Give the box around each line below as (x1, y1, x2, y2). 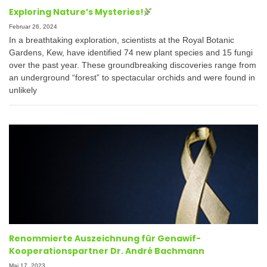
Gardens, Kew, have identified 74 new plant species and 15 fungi (9, 48, 253, 58)
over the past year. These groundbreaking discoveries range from (9, 60, 256, 70)
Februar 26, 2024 (9, 23, 57, 30)
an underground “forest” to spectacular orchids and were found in (9, 73, 255, 83)
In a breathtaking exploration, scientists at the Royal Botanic (9, 35, 234, 45)
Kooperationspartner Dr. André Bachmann (9, 245, 204, 257)
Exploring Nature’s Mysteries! (9, 6, 144, 18)
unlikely (9, 85, 37, 95)
